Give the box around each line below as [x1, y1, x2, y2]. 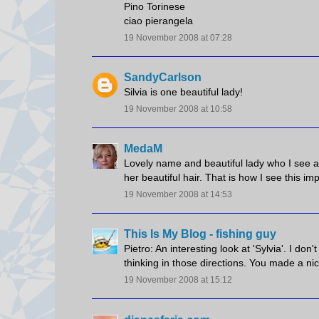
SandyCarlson [124, 70, 202, 83]
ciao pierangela [124, 14, 193, 26]
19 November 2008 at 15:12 [124, 275, 232, 286]
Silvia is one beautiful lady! [124, 85, 243, 98]
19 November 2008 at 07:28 [124, 32, 232, 43]
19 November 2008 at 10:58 [124, 103, 232, 114]
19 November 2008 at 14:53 [124, 189, 232, 200]
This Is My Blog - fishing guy [124, 228, 276, 241]
